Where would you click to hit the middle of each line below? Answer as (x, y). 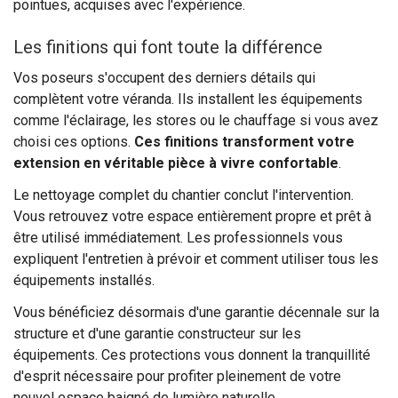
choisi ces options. (74, 141)
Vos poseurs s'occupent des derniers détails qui (164, 77)
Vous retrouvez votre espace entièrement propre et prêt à (192, 216)
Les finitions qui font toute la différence (168, 47)
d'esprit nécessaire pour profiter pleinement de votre (177, 376)
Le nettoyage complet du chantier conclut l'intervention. (183, 195)
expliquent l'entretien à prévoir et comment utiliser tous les (196, 259)
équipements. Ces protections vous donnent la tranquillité (192, 354)
